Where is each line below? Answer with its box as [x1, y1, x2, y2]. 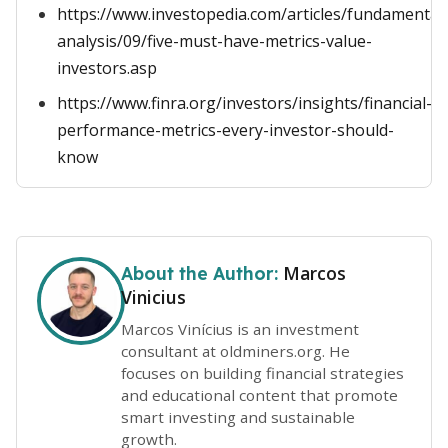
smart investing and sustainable [121, 406, 355, 427]
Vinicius [121, 285, 186, 309]
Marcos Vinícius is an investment [121, 318, 359, 339]
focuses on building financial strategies [121, 362, 404, 383]
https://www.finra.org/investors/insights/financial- [57, 92, 432, 114]
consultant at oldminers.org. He [121, 340, 350, 361]
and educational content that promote [121, 384, 398, 405]
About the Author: [121, 262, 283, 284]
